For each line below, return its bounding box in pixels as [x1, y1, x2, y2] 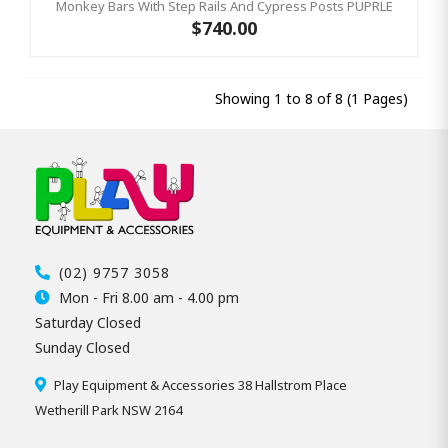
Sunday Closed [35, 337, 130, 357]
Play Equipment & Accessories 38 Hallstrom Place [51, 375, 347, 394]
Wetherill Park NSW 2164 [35, 400, 182, 419]
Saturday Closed [35, 312, 141, 332]
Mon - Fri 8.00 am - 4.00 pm [55, 287, 239, 307]
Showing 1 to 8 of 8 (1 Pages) [215, 88, 408, 108]
